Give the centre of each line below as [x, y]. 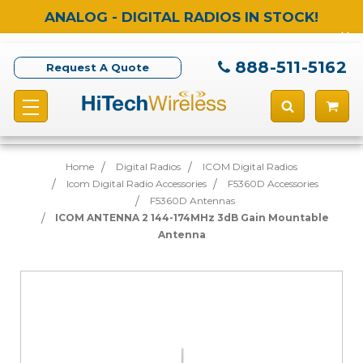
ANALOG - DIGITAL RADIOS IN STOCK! [181, 17]
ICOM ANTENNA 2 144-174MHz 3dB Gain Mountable [192, 218]
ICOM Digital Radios [250, 167]
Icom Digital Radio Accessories [136, 184]
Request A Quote [98, 68]
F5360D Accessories [273, 184]
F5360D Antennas [192, 201]
